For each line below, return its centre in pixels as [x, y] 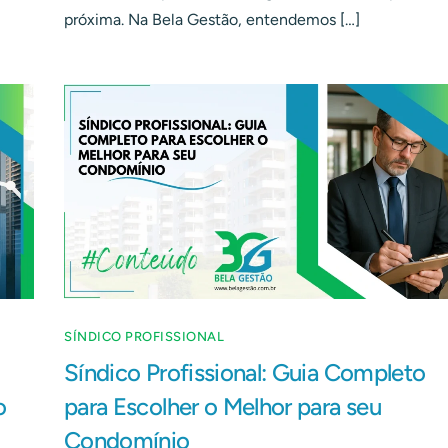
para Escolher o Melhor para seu [222, 407]
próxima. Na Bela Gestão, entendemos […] [212, 19]
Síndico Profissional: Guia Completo [245, 373]
